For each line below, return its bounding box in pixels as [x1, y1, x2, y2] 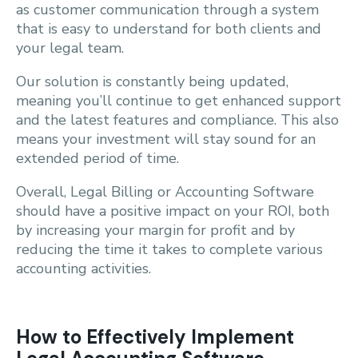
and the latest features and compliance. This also [16, 110, 339, 129]
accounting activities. [16, 259, 151, 278]
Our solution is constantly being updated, [16, 72, 288, 91]
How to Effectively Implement [16, 324, 294, 349]
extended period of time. [16, 149, 179, 168]
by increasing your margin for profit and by [16, 221, 295, 240]
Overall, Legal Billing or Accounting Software [16, 182, 314, 201]
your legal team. [16, 38, 124, 58]
